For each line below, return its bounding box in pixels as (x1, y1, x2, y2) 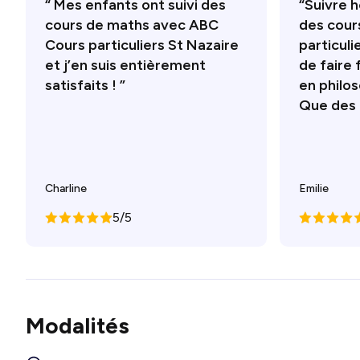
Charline (45, 182, 87, 195)
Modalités (26, 312, 129, 339)
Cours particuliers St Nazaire (45, 36, 239, 54)
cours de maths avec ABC (45, 16, 219, 34)
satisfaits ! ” (45, 76, 125, 94)
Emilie (299, 182, 329, 195)
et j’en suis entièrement (45, 56, 206, 74)
